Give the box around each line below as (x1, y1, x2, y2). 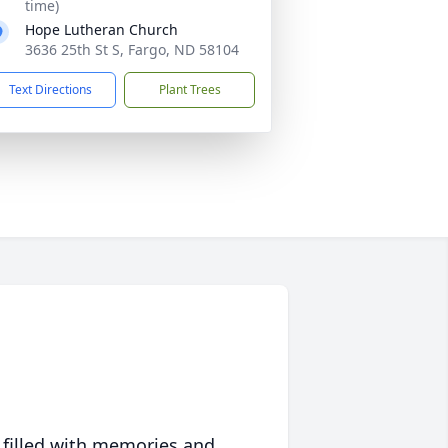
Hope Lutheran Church (25, 20, 178, 39)
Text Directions (9, 81, 92, 98)
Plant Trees (158, 81, 221, 98)
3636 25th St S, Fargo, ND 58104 (25, 40, 239, 59)
